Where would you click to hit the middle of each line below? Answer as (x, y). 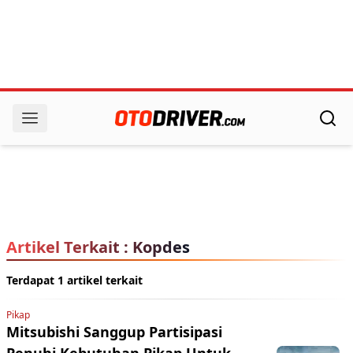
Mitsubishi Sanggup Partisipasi (114, 332)
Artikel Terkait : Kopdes (98, 247)
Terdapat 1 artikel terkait (74, 280)
